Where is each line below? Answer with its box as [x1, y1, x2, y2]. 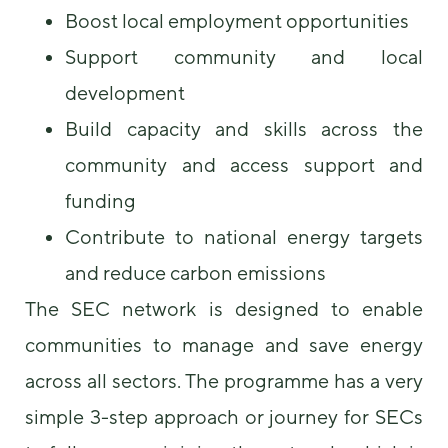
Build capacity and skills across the [65, 116, 423, 140]
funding [65, 188, 136, 212]
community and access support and [65, 152, 423, 176]
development [65, 80, 185, 104]
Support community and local [65, 44, 423, 68]
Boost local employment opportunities [65, 8, 409, 32]
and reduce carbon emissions [65, 260, 326, 284]
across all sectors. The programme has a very [25, 368, 423, 392]
